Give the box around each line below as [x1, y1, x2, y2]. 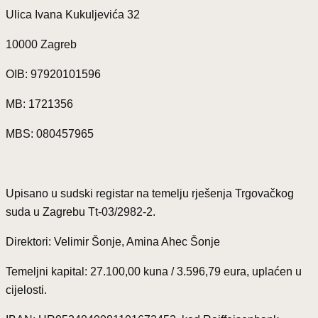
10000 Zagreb [6, 38, 77, 50]
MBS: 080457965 [6, 128, 94, 140]
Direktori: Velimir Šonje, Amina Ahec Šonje [6, 236, 220, 248]
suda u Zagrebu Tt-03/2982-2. [6, 206, 155, 218]
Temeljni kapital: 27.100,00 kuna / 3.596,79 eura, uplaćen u [6, 265, 302, 278]
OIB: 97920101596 [6, 68, 101, 80]
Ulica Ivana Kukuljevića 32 [6, 9, 140, 21]
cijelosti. [6, 284, 47, 296]
